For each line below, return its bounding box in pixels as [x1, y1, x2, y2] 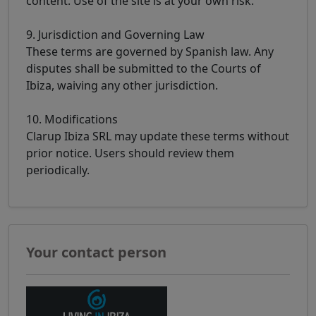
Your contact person [26, 243, 166, 262]
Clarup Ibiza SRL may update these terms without [26, 128, 289, 145]
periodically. [26, 162, 90, 178]
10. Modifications [26, 111, 118, 128]
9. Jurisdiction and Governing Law [26, 27, 205, 43]
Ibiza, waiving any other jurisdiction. [26, 78, 218, 94]
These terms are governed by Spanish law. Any [26, 44, 274, 60]
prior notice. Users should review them [26, 145, 234, 162]
